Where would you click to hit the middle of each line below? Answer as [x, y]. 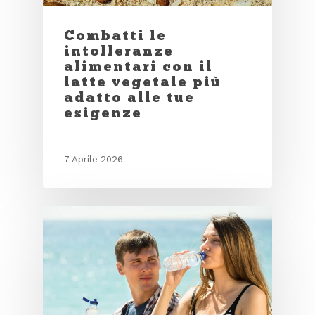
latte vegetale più [142, 82]
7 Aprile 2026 [93, 160]
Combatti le [115, 36]
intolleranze [118, 51]
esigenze [103, 113]
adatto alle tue [129, 97]
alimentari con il [138, 66]
